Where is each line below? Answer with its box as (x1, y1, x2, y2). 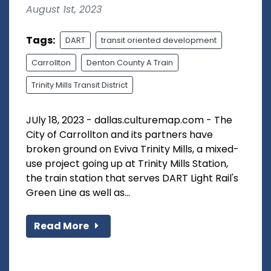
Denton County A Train (87, 57, 173, 68)
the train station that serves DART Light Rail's (26, 171, 238, 186)
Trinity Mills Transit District (31, 80, 128, 91)
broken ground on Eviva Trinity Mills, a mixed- (26, 142, 239, 157)
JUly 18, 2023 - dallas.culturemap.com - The (26, 113, 232, 128)
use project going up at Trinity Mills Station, (26, 157, 228, 171)
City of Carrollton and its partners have (26, 128, 213, 142)
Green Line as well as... (26, 186, 130, 200)
